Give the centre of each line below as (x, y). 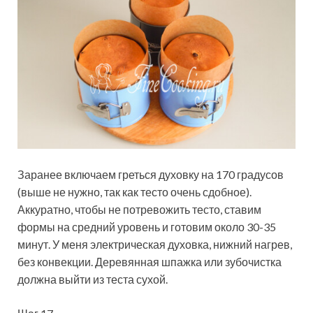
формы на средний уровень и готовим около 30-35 (147, 227)
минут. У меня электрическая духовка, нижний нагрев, (155, 245)
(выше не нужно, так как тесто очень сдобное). (134, 192)
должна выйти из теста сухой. (93, 279)
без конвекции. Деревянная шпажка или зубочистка (150, 262)
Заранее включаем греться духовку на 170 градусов (151, 175)
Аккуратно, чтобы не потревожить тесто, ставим (139, 210)
